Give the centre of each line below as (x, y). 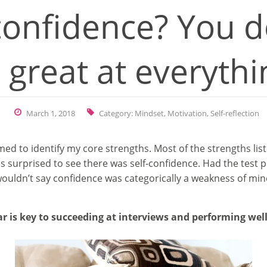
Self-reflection (235, 113)
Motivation (187, 113)
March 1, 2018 (51, 113)
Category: (117, 113)
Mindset (149, 113)
